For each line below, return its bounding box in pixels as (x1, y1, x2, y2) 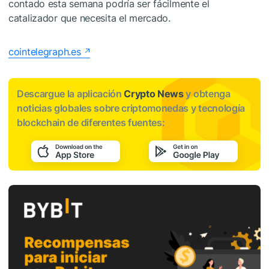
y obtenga (183, 88, 231, 100)
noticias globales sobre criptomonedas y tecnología (17, 102, 245, 115)
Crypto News (124, 88, 184, 100)
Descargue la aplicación (17, 88, 124, 100)
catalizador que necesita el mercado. (8, 12, 171, 25)
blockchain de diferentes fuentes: (17, 116, 165, 129)
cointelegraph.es (8, 46, 81, 58)
